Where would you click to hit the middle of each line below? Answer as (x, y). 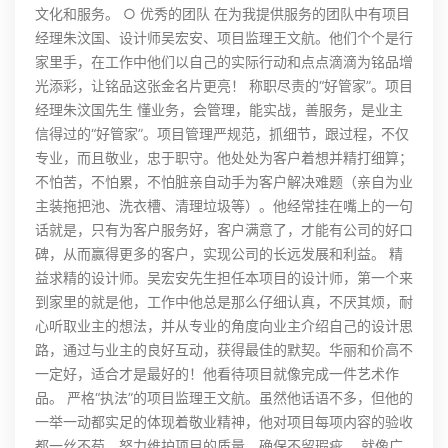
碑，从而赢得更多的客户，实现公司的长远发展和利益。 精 (219, 254)
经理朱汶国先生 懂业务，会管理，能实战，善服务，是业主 (219, 110)
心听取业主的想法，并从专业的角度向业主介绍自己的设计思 (224, 326)
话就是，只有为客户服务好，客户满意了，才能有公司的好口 (224, 230)
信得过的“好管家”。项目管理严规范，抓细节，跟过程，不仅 (222, 134)
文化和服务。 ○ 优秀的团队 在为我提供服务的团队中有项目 (222, 14)
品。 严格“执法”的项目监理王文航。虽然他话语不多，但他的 (224, 398)
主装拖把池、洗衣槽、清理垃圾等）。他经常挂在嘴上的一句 (224, 206)
